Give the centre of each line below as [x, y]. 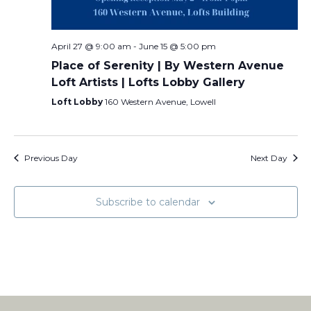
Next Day [269, 158]
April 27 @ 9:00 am [91, 46]
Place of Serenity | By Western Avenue [167, 65]
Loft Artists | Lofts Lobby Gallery [148, 82]
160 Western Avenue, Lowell [160, 101]
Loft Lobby [78, 101]
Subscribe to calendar [148, 202]
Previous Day [51, 158]
